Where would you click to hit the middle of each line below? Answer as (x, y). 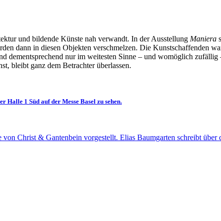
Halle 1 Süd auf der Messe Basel (52, 101)
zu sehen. (110, 101)
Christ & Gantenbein (50, 138)
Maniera (203, 38)
